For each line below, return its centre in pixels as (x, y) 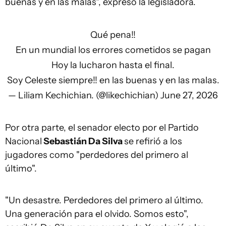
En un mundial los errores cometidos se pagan (113, 50)
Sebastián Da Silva (83, 141)
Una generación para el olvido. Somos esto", (97, 214)
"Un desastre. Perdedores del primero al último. (104, 200)
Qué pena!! (113, 35)
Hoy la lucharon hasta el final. (113, 65)
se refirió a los (153, 141)
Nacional (23, 141)
